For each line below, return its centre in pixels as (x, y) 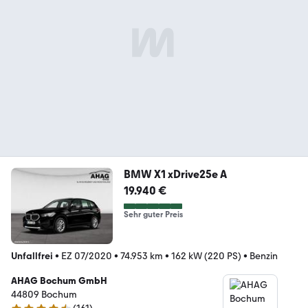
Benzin (264, 256)
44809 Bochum (44, 294)
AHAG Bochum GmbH (59, 280)
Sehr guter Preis (153, 215)
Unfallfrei (32, 256)
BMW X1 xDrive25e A (175, 175)
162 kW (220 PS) (206, 256)
